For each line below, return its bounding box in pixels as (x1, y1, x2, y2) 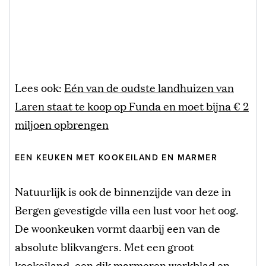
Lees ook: (15, 80, 64, 96)
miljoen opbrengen (15, 116, 109, 132)
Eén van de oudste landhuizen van (64, 80, 234, 96)
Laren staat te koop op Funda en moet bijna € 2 (15, 98, 249, 114)
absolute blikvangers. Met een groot (15, 239, 194, 255)
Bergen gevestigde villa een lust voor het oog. (15, 202, 239, 218)
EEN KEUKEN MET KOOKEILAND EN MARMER (15, 153, 217, 163)
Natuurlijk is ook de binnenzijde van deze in (15, 183, 231, 199)
